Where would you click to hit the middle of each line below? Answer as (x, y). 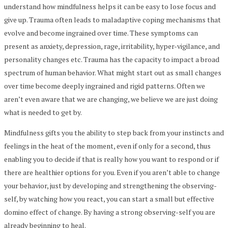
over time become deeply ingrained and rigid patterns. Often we (105, 85)
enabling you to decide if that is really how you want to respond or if (111, 159)
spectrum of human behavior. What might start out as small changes (113, 72)
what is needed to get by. (43, 112)
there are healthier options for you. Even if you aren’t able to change (112, 172)
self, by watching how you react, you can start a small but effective (109, 198)
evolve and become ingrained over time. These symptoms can (101, 33)
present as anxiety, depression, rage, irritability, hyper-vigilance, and (112, 46)
